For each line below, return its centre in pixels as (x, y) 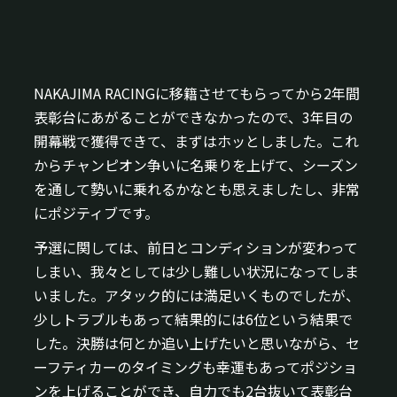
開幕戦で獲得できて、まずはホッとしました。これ (197, 140)
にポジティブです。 (97, 212)
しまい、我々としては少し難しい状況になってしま (197, 271)
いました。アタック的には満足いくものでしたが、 (197, 295)
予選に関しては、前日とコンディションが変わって (196, 247)
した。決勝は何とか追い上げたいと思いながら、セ (197, 343)
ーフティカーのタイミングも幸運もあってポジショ (196, 366)
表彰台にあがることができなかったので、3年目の (194, 117)
